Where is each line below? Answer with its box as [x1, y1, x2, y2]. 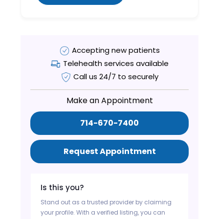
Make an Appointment [66, 94, 153, 106]
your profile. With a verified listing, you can [41, 208, 166, 217]
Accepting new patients [71, 44, 160, 55]
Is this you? [41, 182, 84, 193]
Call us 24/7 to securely [73, 71, 158, 82]
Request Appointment [63, 145, 156, 157]
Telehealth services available [63, 58, 169, 68]
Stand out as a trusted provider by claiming [41, 197, 172, 206]
